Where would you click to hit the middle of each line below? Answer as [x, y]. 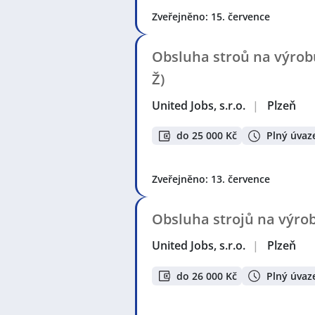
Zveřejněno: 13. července [211, 179]
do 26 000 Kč [207, 276]
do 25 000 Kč [207, 136]
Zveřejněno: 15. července [211, 16]
